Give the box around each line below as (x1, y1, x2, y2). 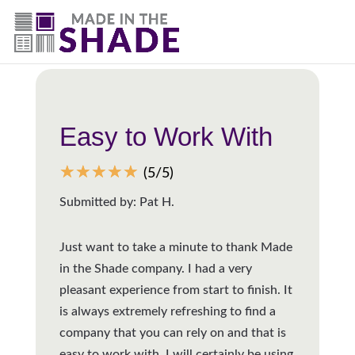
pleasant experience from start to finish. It (59, 283, 292, 296)
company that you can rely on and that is (59, 326, 286, 339)
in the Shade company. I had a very (59, 261, 252, 275)
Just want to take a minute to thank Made (59, 240, 292, 254)
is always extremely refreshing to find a (59, 304, 276, 318)
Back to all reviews (60, 40, 165, 54)
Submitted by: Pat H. (59, 195, 174, 208)
